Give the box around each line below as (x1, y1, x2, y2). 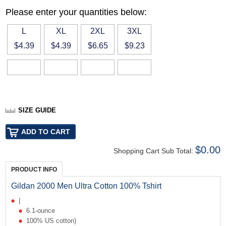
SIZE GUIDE (18, 106, 56, 115)
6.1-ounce (26, 207, 55, 215)
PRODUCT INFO (11, 166, 58, 174)
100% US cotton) (26, 217, 77, 225)
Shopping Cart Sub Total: (113, 147, 195, 155)
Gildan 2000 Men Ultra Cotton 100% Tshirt (11, 182, 162, 191)
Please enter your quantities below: (6, 7, 147, 18)
